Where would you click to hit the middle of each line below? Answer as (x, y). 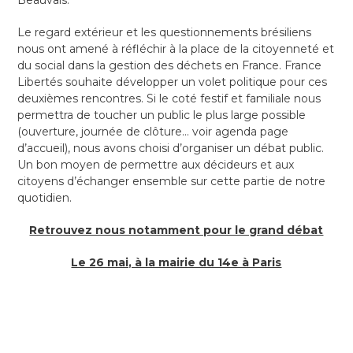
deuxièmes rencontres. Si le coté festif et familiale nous (169, 99)
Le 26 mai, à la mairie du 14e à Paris (176, 263)
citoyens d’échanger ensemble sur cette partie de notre (172, 182)
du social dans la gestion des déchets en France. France (170, 66)
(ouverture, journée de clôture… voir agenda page (153, 132)
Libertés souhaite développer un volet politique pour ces (173, 82)
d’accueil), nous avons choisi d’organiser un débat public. (171, 149)
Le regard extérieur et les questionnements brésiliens (165, 33)
